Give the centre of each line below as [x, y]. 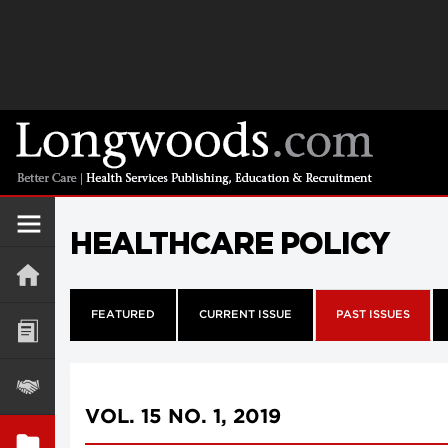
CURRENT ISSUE [245, 315]
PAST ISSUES [373, 315]
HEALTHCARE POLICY [229, 243]
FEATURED [123, 315]
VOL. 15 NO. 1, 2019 [183, 417]
